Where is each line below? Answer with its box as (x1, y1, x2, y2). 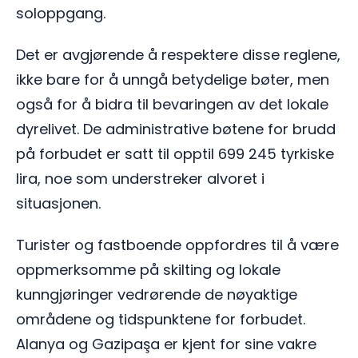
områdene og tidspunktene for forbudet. (16, 308, 305, 329)
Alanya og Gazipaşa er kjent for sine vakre (16, 333, 316, 354)
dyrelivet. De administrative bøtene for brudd (16, 119, 336, 140)
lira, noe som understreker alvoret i (16, 169, 265, 189)
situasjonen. (16, 193, 101, 214)
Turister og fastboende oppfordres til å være (16, 234, 339, 255)
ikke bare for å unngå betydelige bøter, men (16, 70, 329, 90)
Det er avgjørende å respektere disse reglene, (16, 45, 340, 66)
